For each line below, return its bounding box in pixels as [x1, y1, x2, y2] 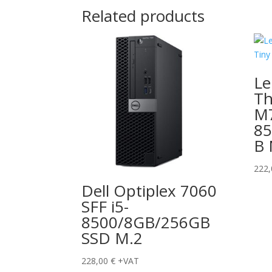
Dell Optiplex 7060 [81, 180, 217, 202]
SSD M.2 [81, 227, 143, 249]
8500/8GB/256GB [81, 211, 211, 233]
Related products [81, 4, 205, 27]
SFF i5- [81, 195, 129, 217]
